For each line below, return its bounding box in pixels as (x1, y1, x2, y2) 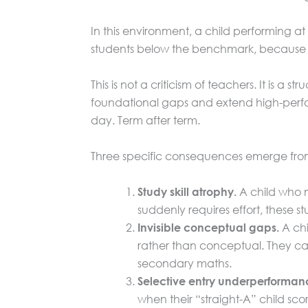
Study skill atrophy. (137, 184, 236, 198)
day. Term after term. (91, 112, 200, 127)
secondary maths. (137, 255, 232, 270)
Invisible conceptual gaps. (137, 220, 279, 234)
